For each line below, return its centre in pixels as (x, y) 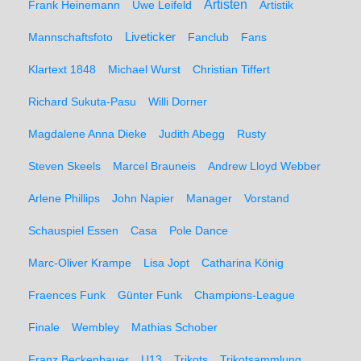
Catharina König (243, 263)
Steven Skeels (64, 166)
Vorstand (267, 198)
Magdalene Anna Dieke (87, 134)
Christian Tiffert (231, 69)
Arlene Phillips (64, 198)
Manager (209, 198)
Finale (44, 327)
